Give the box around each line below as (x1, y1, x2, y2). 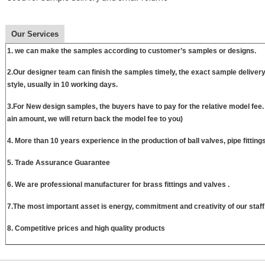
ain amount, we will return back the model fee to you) (7, 115, 183, 123)
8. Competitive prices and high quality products (7, 224, 165, 232)
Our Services (11, 30, 59, 38)
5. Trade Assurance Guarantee (7, 159, 112, 167)
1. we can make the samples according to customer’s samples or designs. (7, 47, 256, 55)
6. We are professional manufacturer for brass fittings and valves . (7, 180, 230, 189)
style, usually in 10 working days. (7, 80, 118, 89)
